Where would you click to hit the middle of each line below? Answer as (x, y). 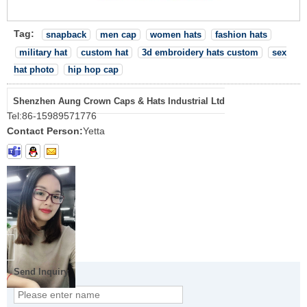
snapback (66, 34)
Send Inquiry (41, 272)
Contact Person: (45, 131)
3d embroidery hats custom (200, 52)
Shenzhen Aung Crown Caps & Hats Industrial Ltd (119, 101)
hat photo (34, 70)
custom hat (105, 52)
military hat (43, 52)
